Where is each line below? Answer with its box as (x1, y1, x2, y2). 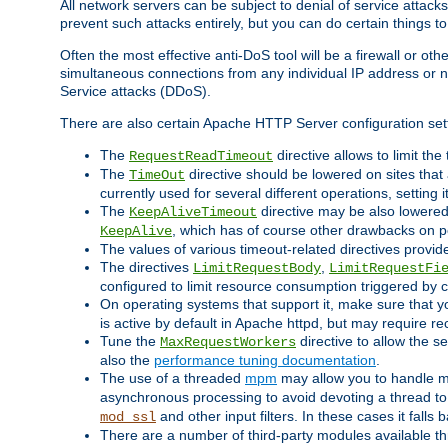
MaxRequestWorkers (160, 334, 296, 351)
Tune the (100, 333, 160, 350)
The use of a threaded (100, 370, 245, 387)
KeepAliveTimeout (129, 204, 257, 221)
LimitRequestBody (193, 260, 321, 277)
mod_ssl (100, 409, 156, 426)
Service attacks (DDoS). (60, 83, 211, 100)
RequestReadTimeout (129, 148, 273, 165)
